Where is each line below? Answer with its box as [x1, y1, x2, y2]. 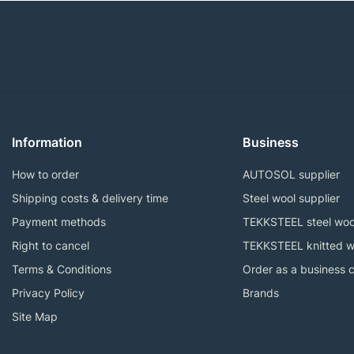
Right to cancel [12, 238, 89, 252]
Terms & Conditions [12, 262, 111, 276]
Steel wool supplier [242, 190, 340, 205]
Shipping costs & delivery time [12, 190, 168, 205]
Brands [242, 285, 279, 299]
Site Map [12, 309, 58, 323]
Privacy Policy [12, 285, 85, 299]
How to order [12, 167, 79, 181]
